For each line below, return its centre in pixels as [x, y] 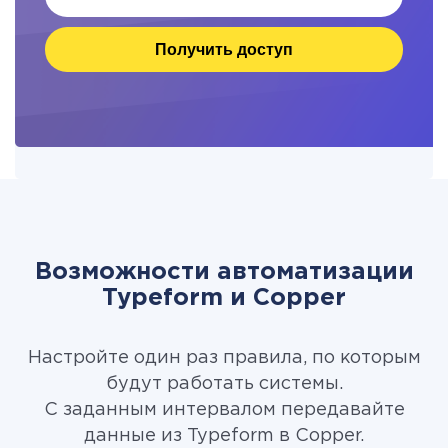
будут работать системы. [224, 384]
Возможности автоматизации [224, 272]
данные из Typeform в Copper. [224, 436]
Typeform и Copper [224, 298]
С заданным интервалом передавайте [224, 410]
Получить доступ [224, 49]
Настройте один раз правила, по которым [224, 358]
